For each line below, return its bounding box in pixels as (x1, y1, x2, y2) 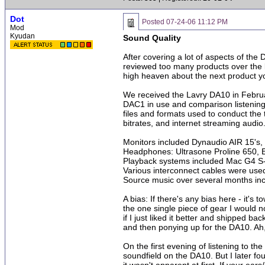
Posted (142, 18, 166, 26)
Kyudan (10, 32, 35, 40)
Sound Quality (123, 33, 181, 43)
